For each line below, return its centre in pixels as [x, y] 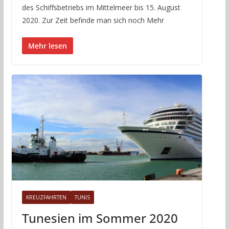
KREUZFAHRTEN [46, 198]
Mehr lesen [47, 46]
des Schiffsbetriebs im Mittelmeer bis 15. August [101, 8]
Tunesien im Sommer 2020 [100, 218]
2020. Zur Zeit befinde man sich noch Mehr [93, 20]
